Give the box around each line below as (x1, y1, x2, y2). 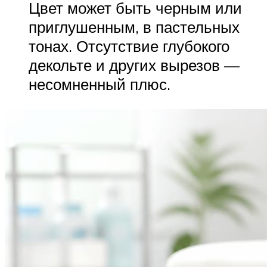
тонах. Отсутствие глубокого (29, 36, 229, 55)
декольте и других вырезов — (29, 55, 240, 74)
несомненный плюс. (29, 74, 170, 94)
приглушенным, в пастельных (29, 17, 240, 36)
